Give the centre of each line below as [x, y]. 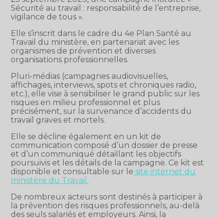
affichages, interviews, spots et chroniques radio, [104, 85]
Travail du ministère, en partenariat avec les [95, 42]
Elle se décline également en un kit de [86, 136]
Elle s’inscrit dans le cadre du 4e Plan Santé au [101, 33]
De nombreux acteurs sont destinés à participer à [107, 197]
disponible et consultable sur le [72, 171]
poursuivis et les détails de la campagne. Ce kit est [108, 163]
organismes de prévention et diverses [83, 51]
